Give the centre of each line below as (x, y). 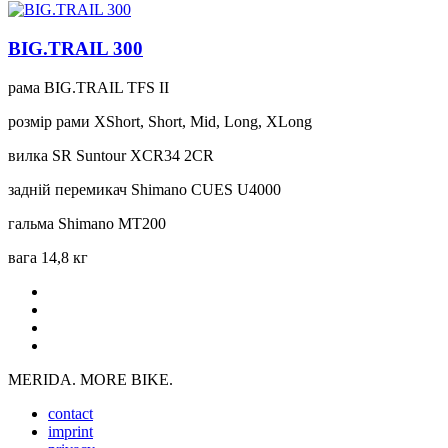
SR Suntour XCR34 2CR (133, 155)
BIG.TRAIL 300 (75, 48)
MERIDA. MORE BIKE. (90, 379)
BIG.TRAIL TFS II (106, 87)
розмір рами (49, 121)
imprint (70, 431)
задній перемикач (67, 189)
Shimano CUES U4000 (206, 189)
